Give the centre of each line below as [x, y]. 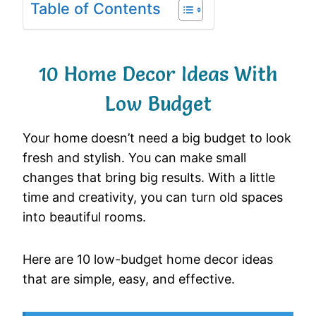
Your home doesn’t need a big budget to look [157, 138]
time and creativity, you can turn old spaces [153, 197]
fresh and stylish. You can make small [134, 157]
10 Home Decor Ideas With [158, 74]
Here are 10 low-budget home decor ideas [148, 259]
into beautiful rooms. [84, 217]
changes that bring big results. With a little [149, 177]
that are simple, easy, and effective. [129, 279]
